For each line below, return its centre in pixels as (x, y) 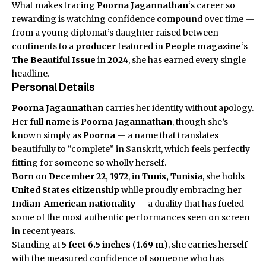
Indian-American (49, 204)
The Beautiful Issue (54, 60)
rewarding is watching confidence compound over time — (133, 19)
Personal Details (53, 87)
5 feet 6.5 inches (96, 245)
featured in (140, 46)
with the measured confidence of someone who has (118, 259)
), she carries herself (206, 245)
